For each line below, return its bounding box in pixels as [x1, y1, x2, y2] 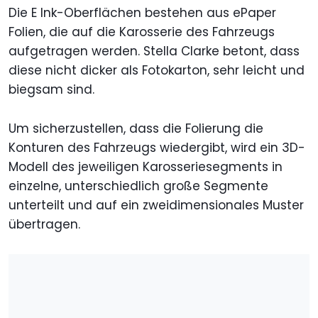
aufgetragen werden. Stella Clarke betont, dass [9, 43, 300, 60]
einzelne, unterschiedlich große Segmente [9, 177, 268, 195]
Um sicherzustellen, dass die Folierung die [9, 120, 263, 138]
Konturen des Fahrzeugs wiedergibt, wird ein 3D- [9, 139, 305, 157]
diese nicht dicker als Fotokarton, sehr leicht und [9, 62, 305, 79]
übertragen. [9, 216, 84, 234]
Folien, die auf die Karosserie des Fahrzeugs [9, 23, 275, 41]
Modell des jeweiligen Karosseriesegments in [9, 158, 283, 176]
